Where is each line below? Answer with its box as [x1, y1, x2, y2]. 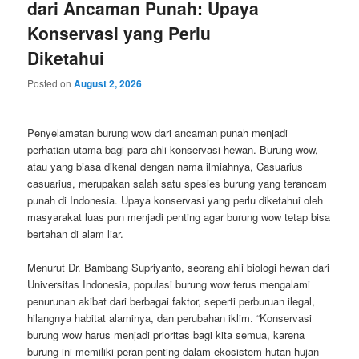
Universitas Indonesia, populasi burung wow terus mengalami [27, 276, 311, 292]
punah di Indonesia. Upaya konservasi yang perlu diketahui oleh [27, 192, 324, 208]
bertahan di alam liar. [27, 225, 124, 241]
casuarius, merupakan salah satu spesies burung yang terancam [27, 175, 328, 191]
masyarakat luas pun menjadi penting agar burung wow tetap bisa [27, 208, 331, 224]
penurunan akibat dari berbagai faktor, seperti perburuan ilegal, [27, 292, 316, 309]
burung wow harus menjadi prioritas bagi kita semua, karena [27, 326, 305, 342]
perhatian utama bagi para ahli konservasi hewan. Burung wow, [27, 141, 319, 157]
